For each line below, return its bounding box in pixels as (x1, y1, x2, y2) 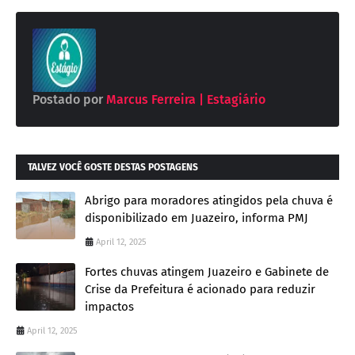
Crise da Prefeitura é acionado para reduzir (85, 281, 315, 296)
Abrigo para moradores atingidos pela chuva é (85, 193, 333, 208)
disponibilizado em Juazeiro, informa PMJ (85, 210, 308, 225)
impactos (85, 299, 134, 314)
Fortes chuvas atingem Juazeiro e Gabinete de (85, 264, 329, 279)
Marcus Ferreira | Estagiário (103, 91, 265, 107)
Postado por (32, 91, 103, 107)
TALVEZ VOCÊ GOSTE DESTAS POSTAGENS (28, 161, 198, 173)
